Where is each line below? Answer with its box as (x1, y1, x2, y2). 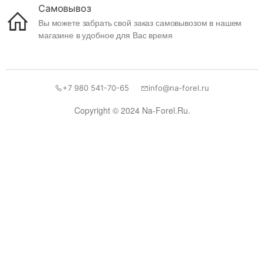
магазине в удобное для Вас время (38, 29, 173, 41)
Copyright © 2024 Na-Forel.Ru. (74, 104, 190, 116)
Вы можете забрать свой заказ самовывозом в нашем (38, 16, 242, 28)
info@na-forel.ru (148, 83, 209, 93)
